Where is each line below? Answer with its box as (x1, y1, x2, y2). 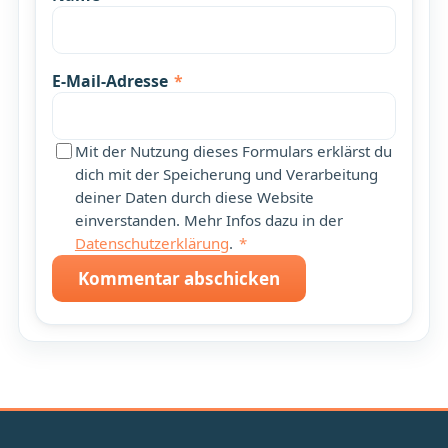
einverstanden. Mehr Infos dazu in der (74, 209, 343, 230)
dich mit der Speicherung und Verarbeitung (74, 163, 378, 184)
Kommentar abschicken (77, 266, 280, 290)
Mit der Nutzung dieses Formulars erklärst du (74, 140, 392, 161)
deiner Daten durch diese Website (74, 186, 314, 207)
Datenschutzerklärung (74, 232, 229, 253)
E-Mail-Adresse (51, 69, 172, 92)
